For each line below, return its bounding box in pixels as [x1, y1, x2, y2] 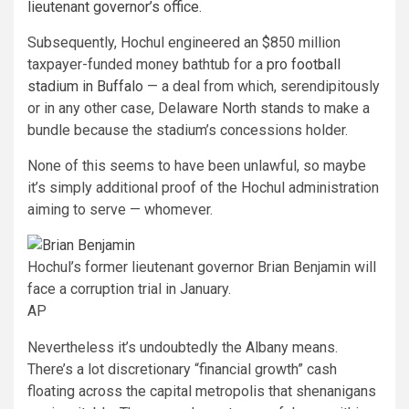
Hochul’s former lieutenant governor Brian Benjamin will [27, 258, 376, 276]
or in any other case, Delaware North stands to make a [27, 100, 370, 117]
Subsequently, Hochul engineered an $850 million [27, 34, 341, 51]
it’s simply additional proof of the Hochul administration [27, 179, 379, 196]
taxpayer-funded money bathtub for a [27, 56, 263, 73]
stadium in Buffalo [27, 78, 147, 95]
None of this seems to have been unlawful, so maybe [27, 157, 366, 174]
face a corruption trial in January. [27, 280, 231, 298]
